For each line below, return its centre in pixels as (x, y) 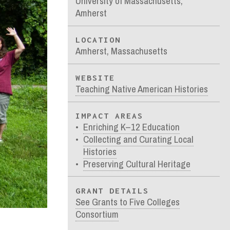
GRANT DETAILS (112, 190)
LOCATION (98, 40)
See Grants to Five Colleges (128, 202)
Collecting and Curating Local (139, 139)
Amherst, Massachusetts (122, 51)
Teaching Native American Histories (142, 89)
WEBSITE (95, 78)
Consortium (97, 214)
